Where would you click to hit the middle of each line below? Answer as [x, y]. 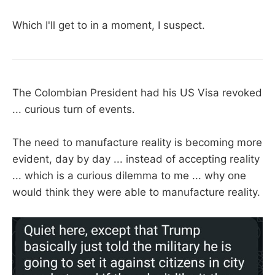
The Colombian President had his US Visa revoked [137, 92]
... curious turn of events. [74, 109]
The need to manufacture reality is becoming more [137, 142]
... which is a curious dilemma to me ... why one [129, 175]
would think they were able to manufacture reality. [136, 192]
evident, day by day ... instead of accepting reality [136, 159]
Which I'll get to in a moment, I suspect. [109, 25]
